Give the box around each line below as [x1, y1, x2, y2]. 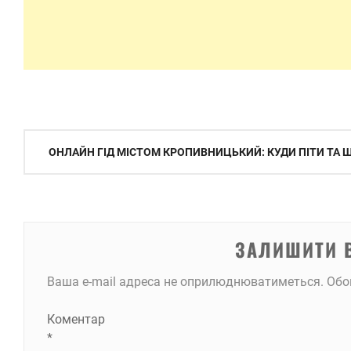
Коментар [46, 312, 105, 327]
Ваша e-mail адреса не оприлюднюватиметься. [46, 274, 324, 289]
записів [23, 157, 81, 185]
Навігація [23, 128, 97, 157]
